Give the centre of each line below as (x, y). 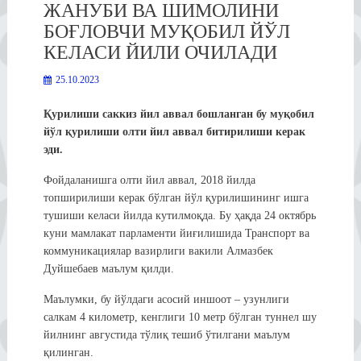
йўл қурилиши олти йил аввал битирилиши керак (174, 131)
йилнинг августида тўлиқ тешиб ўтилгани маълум (166, 334)
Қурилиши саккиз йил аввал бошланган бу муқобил (178, 114)
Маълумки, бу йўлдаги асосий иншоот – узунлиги (166, 299)
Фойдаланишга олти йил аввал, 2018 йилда (149, 180)
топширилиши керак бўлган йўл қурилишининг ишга (176, 197)
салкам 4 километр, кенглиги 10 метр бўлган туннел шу (180, 317)
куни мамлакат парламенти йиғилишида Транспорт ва (176, 233)
